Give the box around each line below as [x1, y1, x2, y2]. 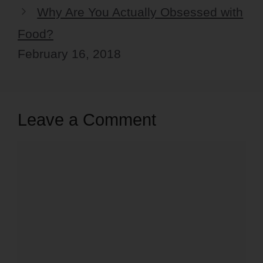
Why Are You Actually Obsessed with [37, 5, 244, 19]
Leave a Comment [18, 110, 156, 129]
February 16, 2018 [18, 46, 121, 60]
